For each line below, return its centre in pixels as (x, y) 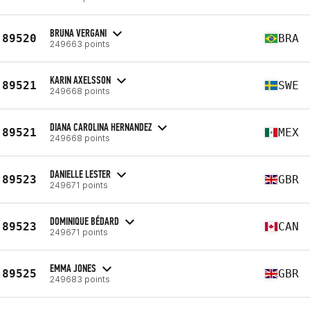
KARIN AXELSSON (80, 80)
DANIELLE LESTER (80, 174)
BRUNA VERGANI (78, 33)
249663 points (80, 44)
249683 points (80, 279)
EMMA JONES (73, 268)
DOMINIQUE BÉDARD (84, 221)
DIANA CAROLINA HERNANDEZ (101, 127)
